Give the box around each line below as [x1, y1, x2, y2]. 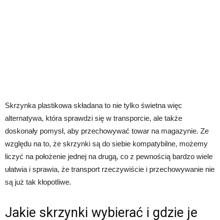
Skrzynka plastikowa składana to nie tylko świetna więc [5, 101, 182, 110]
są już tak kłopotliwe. [5, 177, 71, 186]
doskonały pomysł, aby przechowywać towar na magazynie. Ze [5, 126, 209, 135]
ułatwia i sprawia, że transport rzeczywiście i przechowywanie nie [5, 165, 215, 173]
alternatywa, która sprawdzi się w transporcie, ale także [5, 113, 182, 122]
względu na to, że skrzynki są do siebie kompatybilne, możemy [5, 139, 208, 148]
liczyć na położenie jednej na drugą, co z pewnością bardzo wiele [5, 152, 213, 161]
